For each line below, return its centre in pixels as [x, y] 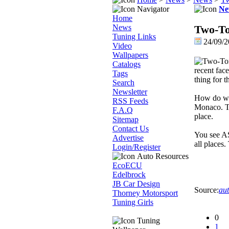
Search [123, 83]
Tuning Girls [133, 202]
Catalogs [127, 64]
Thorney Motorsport [145, 193]
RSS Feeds [130, 101]
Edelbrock [129, 175]
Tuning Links [134, 37]
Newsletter [130, 92]
